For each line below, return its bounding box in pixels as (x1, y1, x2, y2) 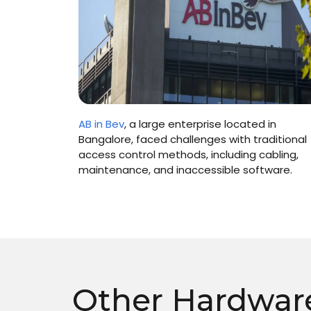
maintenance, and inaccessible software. (78, 162, 292, 177)
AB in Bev (78, 116, 124, 131)
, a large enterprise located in (124, 116, 276, 131)
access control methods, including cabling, (78, 146, 299, 162)
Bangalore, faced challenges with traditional (78, 131, 307, 146)
